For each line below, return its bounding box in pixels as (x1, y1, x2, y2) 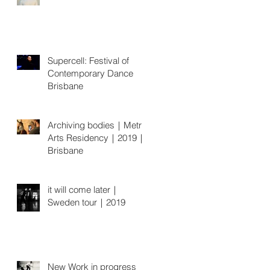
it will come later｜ (48, 183, 119, 195)
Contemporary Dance (48, 67, 133, 79)
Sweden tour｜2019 (48, 196, 125, 208)
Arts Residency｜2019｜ (48, 131, 146, 143)
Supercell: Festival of (48, 54, 129, 66)
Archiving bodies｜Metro (48, 119, 146, 131)
